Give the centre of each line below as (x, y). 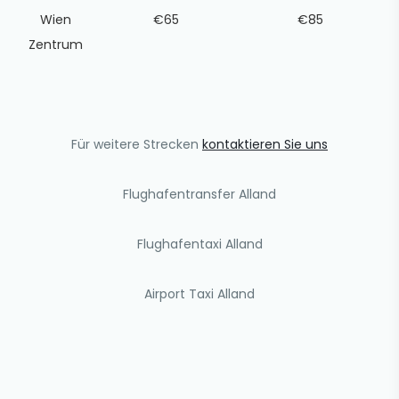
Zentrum (55, 45)
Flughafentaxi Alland (199, 244)
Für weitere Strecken (137, 144)
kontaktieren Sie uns (265, 144)
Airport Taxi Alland (199, 294)
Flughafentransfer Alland (199, 194)
